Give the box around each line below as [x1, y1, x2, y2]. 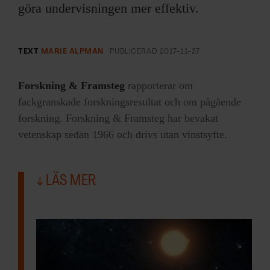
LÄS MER [43, 174, 96, 189]
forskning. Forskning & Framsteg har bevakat [18, 111, 218, 124]
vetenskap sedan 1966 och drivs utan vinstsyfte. [18, 128, 227, 140]
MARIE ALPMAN [40, 47, 104, 55]
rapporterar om [125, 79, 193, 92]
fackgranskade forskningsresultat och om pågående [18, 95, 241, 108]
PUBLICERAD [109, 47, 160, 55]
